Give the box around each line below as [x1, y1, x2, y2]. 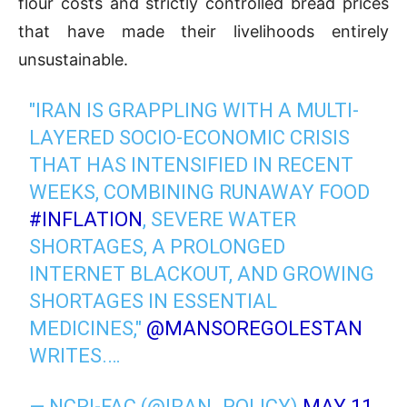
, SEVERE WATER [143, 207, 297, 231]
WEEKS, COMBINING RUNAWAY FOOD [29, 180, 371, 203]
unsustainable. [18, 49, 128, 69]
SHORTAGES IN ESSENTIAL [29, 289, 278, 313]
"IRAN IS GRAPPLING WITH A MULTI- [29, 98, 360, 122]
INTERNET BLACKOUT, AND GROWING [29, 262, 375, 285]
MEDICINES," [29, 316, 147, 340]
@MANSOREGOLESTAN [146, 316, 363, 340]
